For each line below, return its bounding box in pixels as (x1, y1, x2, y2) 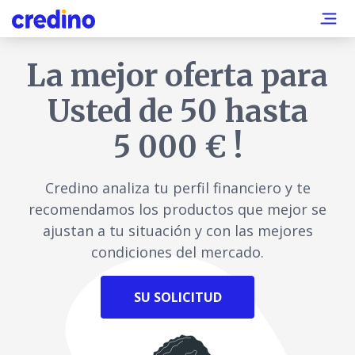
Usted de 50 (47, 92, 217, 130)
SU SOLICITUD (133, 288, 222, 307)
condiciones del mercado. (91, 242, 264, 261)
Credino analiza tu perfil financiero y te (44, 177, 311, 197)
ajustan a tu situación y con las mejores (42, 220, 313, 240)
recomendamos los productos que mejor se (29, 199, 326, 219)
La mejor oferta (27, 56, 254, 94)
